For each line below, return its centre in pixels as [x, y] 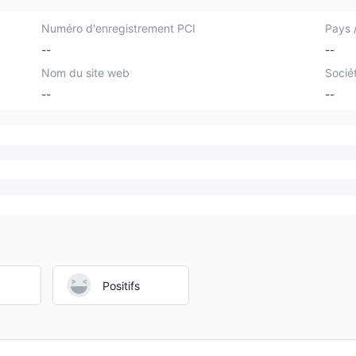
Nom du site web [86, 72]
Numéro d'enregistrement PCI [119, 28]
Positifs [121, 285]
